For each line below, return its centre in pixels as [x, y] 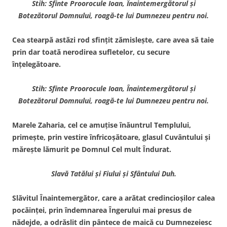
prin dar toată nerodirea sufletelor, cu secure [91, 52]
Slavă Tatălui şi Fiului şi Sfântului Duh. [113, 173]
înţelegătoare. [36, 64]
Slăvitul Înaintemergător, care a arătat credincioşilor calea [113, 198]
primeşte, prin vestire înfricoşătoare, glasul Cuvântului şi [111, 137]
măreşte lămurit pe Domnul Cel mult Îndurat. [92, 149]
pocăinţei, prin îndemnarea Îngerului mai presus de [102, 210]
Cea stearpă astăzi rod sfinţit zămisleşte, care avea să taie [113, 40]
